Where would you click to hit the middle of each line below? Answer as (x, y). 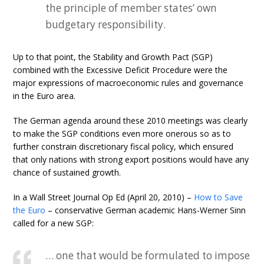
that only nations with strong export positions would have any (131, 159)
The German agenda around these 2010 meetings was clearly (131, 121)
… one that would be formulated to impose (148, 255)
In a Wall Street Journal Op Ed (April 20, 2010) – (104, 197)
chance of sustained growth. (67, 172)
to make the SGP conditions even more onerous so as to (122, 133)
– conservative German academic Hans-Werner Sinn (146, 210)
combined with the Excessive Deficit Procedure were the (121, 70)
